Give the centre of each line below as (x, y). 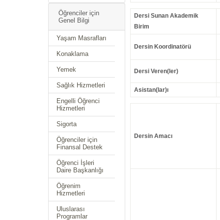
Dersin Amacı (153, 136)
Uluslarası (71, 209)
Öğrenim (69, 186)
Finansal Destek (80, 147)
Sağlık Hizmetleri (81, 85)
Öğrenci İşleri (75, 163)
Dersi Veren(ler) (156, 71)
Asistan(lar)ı (151, 90)
